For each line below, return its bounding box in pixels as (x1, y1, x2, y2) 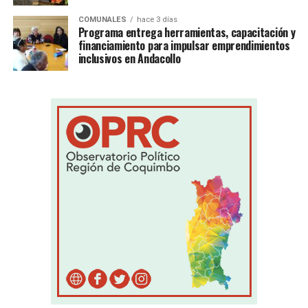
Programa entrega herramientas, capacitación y (78, 24, 296, 41)
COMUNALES (78, 15, 126, 25)
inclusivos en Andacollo (78, 50, 181, 67)
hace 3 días (136, 15, 177, 25)
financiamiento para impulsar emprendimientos (78, 37, 290, 54)
